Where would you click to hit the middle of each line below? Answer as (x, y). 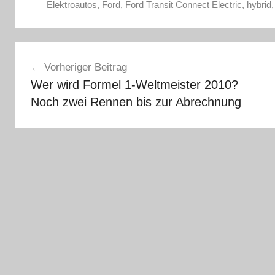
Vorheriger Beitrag (85, 67)
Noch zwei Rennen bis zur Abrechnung (136, 102)
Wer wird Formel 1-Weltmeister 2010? (134, 84)
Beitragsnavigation (85, 53)
